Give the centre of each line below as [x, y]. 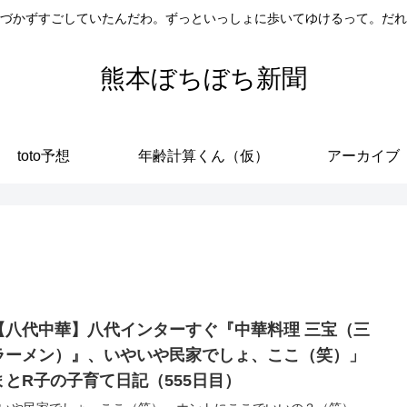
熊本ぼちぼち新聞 [203, 78]
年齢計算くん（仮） [203, 155]
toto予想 [44, 155]
